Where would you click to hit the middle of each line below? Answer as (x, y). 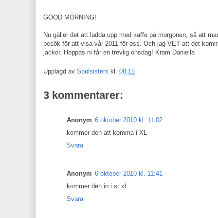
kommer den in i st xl (96, 186)
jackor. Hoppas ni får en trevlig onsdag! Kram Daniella (119, 52)
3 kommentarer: (83, 95)
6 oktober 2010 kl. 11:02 (129, 120)
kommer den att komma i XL (107, 132)
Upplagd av (60, 71)
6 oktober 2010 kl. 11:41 (129, 173)
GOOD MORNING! (70, 17)
